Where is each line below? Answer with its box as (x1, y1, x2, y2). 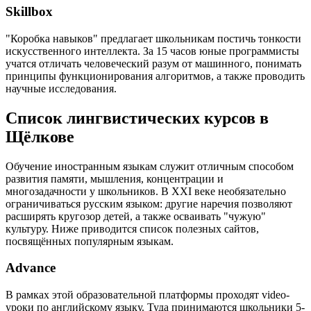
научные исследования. (6, 82, 117, 94)
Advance (6, 260, 56, 276)
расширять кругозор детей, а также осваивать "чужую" (6, 210, 266, 222)
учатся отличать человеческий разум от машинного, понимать (6, 57, 301, 69)
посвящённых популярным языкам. (6, 235, 174, 247)
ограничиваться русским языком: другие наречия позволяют (6, 197, 292, 210)
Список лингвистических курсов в (6, 108, 269, 127)
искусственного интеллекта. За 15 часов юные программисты (6, 44, 299, 57)
